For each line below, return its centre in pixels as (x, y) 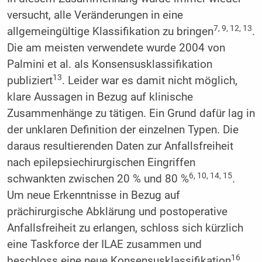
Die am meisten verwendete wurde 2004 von (116, 48)
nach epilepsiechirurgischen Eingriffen (101, 162)
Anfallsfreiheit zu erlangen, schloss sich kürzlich (125, 228)
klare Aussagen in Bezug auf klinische (100, 97)
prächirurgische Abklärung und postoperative (117, 211)
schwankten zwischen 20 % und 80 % (98, 179)
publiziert (30, 80)
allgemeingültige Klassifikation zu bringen (110, 31)
